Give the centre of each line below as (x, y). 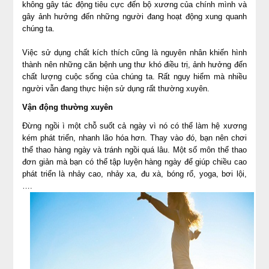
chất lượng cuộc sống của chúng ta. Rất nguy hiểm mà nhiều (134, 77)
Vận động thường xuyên (68, 107)
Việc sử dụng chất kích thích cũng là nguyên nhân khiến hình (134, 53)
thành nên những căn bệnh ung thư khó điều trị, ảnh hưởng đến (134, 65)
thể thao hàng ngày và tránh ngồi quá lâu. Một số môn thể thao (134, 150)
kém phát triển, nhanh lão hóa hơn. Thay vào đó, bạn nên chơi (134, 138)
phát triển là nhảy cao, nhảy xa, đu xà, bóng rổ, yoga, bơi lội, (134, 174)
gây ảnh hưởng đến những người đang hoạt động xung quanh (134, 17)
